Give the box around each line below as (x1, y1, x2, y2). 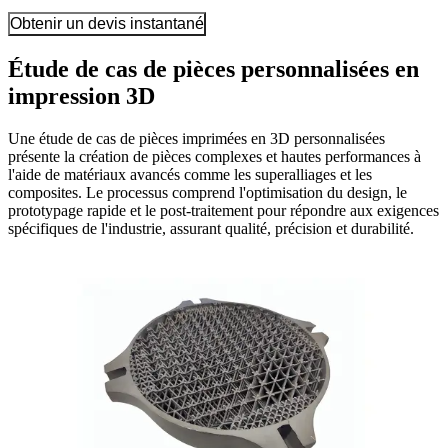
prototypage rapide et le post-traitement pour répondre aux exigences (8, 202, 439, 220)
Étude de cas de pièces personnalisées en (8, 56, 419, 83)
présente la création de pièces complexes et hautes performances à (8, 148, 421, 166)
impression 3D (8, 83, 155, 110)
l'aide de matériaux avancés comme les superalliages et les (8, 166, 372, 184)
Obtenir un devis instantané (10, 15, 204, 33)
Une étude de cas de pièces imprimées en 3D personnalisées (8, 130, 385, 148)
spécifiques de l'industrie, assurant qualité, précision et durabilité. (8, 220, 414, 238)
